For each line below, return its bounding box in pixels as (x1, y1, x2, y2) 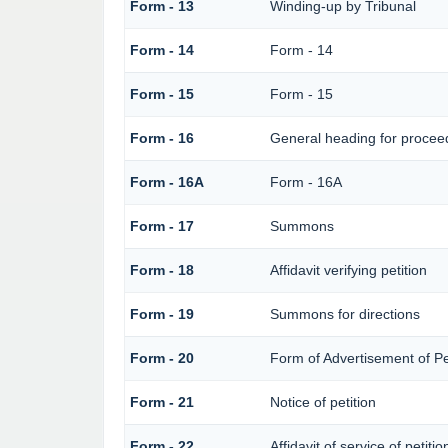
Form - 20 (129, 350, 194, 367)
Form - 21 (129, 394, 194, 411)
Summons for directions (269, 306, 420, 323)
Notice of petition (269, 394, 376, 411)
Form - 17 (129, 218, 194, 235)
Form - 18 (129, 262, 194, 279)
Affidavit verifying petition (269, 262, 427, 279)
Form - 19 (129, 306, 194, 323)
